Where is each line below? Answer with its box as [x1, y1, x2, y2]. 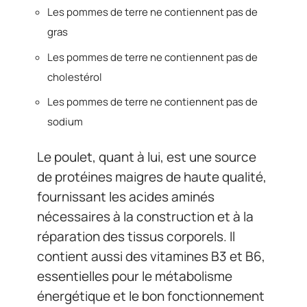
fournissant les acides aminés [37, 187, 214, 206]
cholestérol [47, 69, 102, 84]
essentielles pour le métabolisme [37, 267, 232, 285]
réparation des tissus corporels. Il [37, 227, 235, 245]
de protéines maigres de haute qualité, [37, 167, 267, 186]
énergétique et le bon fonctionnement [37, 286, 265, 305]
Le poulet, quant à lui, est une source [37, 147, 256, 166]
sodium [47, 114, 83, 129]
